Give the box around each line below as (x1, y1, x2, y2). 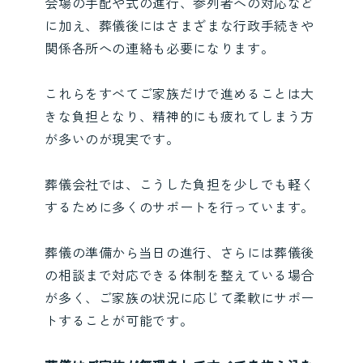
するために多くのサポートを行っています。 (45, 196, 315, 216)
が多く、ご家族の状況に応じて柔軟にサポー (45, 287, 315, 307)
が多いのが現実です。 (45, 128, 180, 148)
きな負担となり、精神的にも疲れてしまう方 (45, 105, 315, 126)
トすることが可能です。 (45, 310, 194, 330)
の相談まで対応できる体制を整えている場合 (45, 264, 315, 284)
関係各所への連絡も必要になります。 (45, 37, 275, 58)
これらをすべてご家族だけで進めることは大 (45, 83, 315, 103)
